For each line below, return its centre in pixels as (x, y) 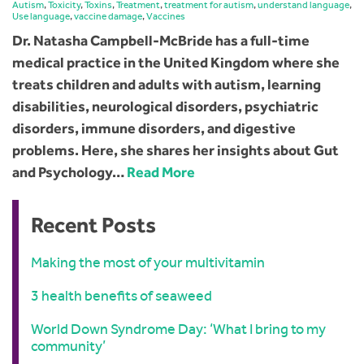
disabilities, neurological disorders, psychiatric (165, 107)
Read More (161, 173)
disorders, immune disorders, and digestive (154, 129)
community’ (68, 347)
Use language (41, 17)
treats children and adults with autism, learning (167, 85)
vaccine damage (108, 17)
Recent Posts (93, 225)
